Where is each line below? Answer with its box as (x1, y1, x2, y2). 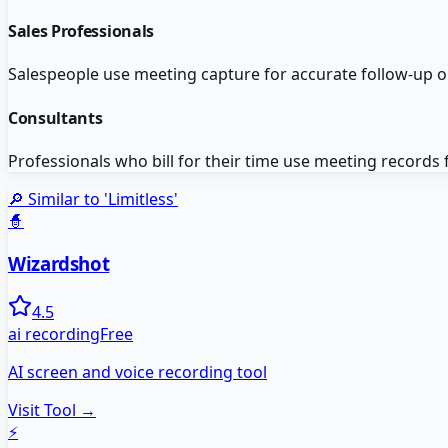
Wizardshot (8, 250, 110, 276)
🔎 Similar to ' (8, 187, 108, 210)
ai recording (8, 323, 100, 346)
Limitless (108, 187, 174, 210)
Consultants (8, 106, 103, 129)
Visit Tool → (8, 399, 96, 422)
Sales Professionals (8, 20, 154, 43)
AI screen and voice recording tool (8, 361, 267, 384)
